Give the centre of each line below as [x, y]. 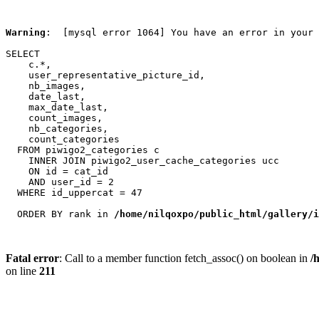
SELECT [23, 54]
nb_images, [46, 86]
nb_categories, [57, 129]
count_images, [54, 118]
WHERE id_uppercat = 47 [74, 193]
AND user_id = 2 [60, 182]
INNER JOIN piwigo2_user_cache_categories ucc [142, 161]
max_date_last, [57, 107]
